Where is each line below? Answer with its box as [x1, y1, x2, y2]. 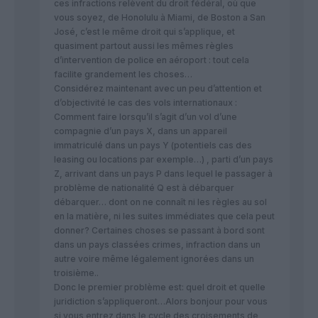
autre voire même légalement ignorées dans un [54, 253, 254, 265]
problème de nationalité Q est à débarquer [54, 182, 234, 194]
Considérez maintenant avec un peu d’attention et [54, 83, 262, 94]
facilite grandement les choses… [54, 69, 192, 80]
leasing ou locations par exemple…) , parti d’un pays [54, 154, 273, 165]
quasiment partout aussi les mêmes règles [54, 40, 234, 52]
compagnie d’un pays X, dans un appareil [54, 126, 227, 137]
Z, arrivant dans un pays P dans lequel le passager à [54, 168, 273, 180]
